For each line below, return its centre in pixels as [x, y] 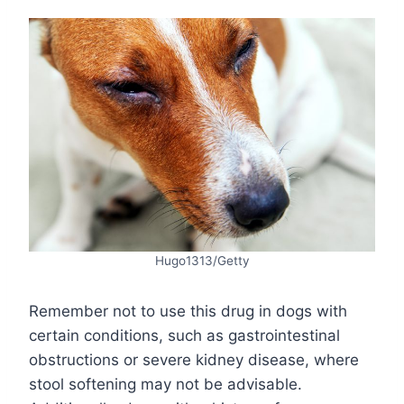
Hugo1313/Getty [202, 260]
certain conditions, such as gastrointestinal [184, 335]
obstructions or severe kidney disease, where [194, 359]
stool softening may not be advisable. [165, 384]
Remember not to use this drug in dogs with [188, 311]
